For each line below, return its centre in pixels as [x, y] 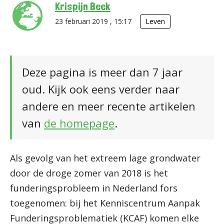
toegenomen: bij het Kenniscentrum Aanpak [105, 203]
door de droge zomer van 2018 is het [89, 173]
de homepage [79, 123]
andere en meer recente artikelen [109, 106]
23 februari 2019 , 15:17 [94, 21]
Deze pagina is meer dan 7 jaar [102, 72]
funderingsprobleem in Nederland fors [94, 188]
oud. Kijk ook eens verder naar [101, 89]
